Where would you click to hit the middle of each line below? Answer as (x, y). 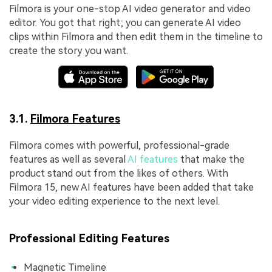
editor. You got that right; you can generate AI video (125, 22)
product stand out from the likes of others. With (119, 173)
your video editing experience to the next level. (114, 201)
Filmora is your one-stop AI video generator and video (130, 8)
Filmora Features (75, 119)
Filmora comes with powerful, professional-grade (119, 145)
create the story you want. (69, 50)
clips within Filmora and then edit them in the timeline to (136, 36)
